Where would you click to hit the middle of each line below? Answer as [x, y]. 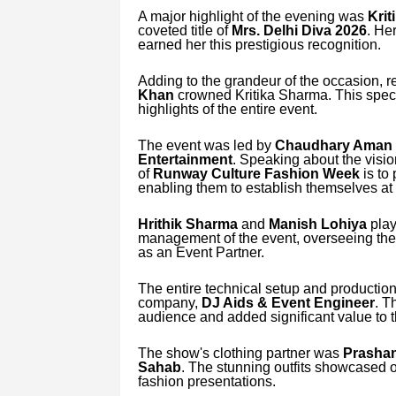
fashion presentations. [206, 381]
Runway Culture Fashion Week [256, 173]
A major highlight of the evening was [252, 16]
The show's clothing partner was [240, 353]
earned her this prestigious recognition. [259, 44]
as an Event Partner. [201, 252]
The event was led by [206, 145]
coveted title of [184, 30]
